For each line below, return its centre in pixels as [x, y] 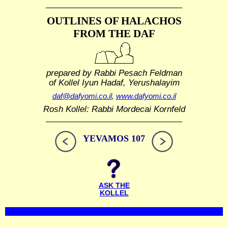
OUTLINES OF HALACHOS [114, 21]
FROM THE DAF [114, 34]
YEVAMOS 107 [114, 139]
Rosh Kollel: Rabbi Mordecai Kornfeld [114, 109]
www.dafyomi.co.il [146, 96]
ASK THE [114, 186]
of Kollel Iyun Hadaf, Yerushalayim [114, 82]
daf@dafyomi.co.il [82, 96]
